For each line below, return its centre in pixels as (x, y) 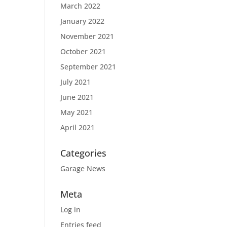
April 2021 (78, 127)
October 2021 (83, 51)
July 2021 (76, 82)
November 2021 (87, 36)
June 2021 (77, 97)
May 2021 (77, 112)
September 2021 (88, 66)
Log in (71, 209)
